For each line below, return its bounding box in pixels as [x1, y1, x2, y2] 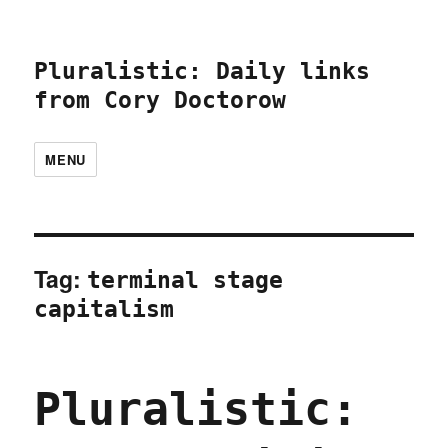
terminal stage [87, 267, 284, 293]
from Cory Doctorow [34, 87, 287, 113]
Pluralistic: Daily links [34, 58, 371, 84]
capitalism [34, 296, 175, 322]
